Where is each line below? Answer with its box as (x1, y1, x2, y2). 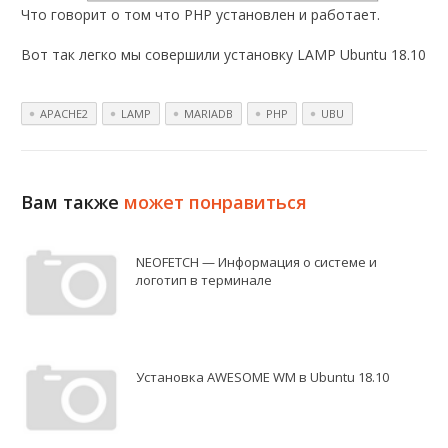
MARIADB (184, 105, 234, 121)
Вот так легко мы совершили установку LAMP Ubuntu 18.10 (21, 44, 427, 64)
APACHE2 (40, 105, 89, 121)
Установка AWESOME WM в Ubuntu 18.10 (136, 367, 390, 386)
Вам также (21, 189, 125, 214)
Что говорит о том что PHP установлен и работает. (21, 4, 381, 24)
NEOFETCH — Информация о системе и (136, 252, 378, 271)
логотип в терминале (136, 270, 273, 289)
